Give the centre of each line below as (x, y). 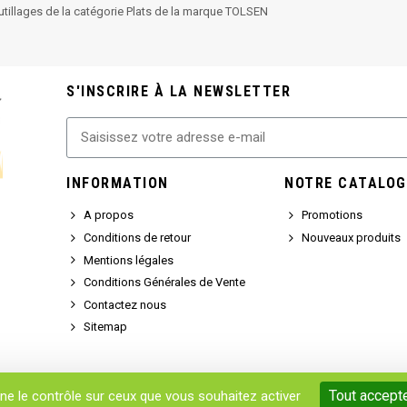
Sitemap (105, 327)
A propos (109, 215)
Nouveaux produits (352, 237)
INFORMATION (118, 183)
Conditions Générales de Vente (164, 283)
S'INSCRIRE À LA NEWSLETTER (179, 91)
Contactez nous (125, 304)
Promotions (333, 215)
